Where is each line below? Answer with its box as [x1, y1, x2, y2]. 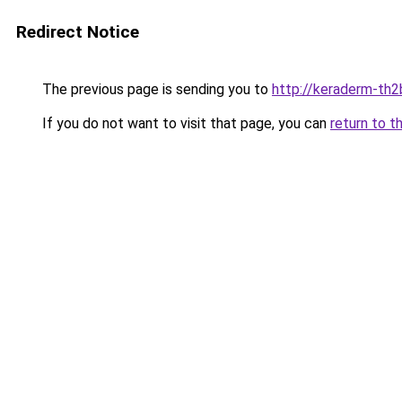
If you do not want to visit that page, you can [39, 115, 330, 132]
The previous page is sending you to [39, 81, 272, 98]
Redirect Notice [16, 22, 139, 42]
